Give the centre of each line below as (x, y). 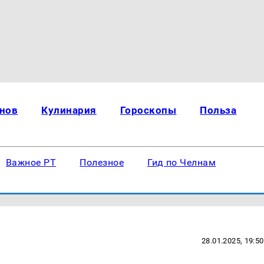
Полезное (102, 162)
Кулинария (69, 110)
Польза (218, 110)
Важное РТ (31, 162)
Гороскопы (148, 110)
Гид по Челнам (182, 162)
